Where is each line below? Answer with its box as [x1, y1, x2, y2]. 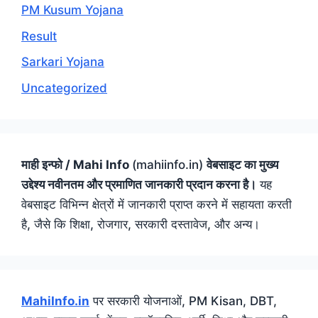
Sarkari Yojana [21, 55, 104, 70]
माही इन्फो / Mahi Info [21, 157, 132, 172]
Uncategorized [21, 80, 107, 95]
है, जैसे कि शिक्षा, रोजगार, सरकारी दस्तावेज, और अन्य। [21, 216, 260, 231]
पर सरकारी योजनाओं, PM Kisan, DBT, [89, 293, 277, 308]
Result [21, 28, 57, 43]
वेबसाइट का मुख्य [207, 157, 278, 172]
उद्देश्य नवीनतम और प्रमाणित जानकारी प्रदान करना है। [21, 177, 256, 192]
